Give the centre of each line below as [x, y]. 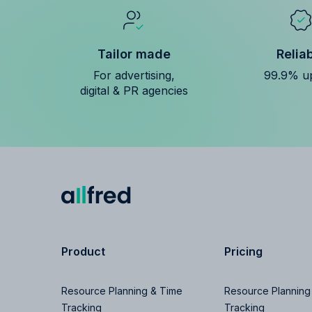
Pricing [243, 251]
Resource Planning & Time [122, 290]
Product [83, 251]
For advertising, [134, 75]
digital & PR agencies [134, 90]
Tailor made [134, 54]
